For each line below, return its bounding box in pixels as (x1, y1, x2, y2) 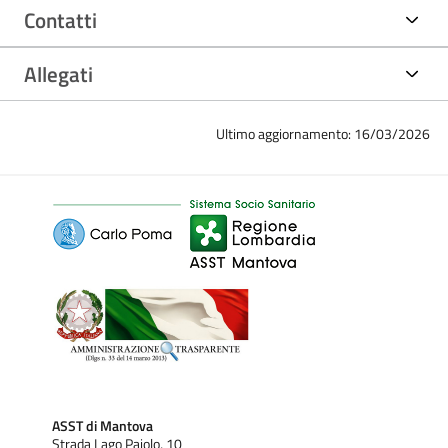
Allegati (24, 57, 93, 90)
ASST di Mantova (52, 414, 153, 437)
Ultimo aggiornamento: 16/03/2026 (216, 122, 431, 144)
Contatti (24, 3, 97, 36)
